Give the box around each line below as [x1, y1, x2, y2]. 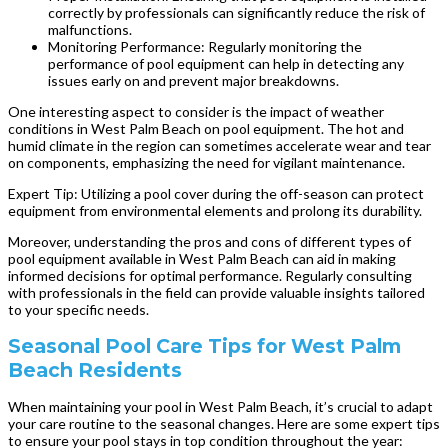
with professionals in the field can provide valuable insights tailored [8, 284, 425, 302]
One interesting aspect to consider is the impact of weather [8, 103, 384, 121]
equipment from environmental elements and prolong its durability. [8, 202, 422, 220]
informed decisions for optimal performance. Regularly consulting [8, 267, 412, 285]
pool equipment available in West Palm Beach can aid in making [8, 250, 396, 268]
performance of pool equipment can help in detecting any [48, 55, 404, 73]
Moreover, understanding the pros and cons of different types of [8, 233, 411, 251]
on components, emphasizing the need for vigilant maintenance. [8, 154, 405, 172]
